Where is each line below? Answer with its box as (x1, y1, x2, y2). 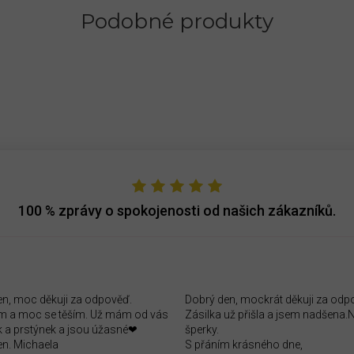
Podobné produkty (81, 8, 273, 34)
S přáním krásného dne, (185, 337, 303, 351)
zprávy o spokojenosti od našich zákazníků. (58, 201, 336, 219)
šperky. (185, 322, 219, 336)
